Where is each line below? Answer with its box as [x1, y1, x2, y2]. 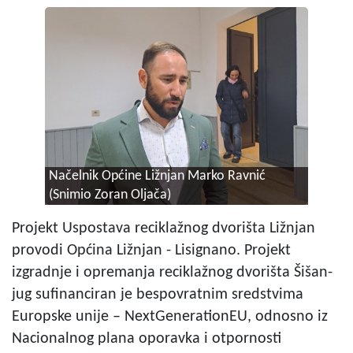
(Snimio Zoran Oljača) [48, 188, 171, 203]
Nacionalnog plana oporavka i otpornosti [12, 331, 281, 347]
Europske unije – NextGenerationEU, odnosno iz [12, 309, 328, 325]
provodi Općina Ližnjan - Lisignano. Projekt [12, 243, 291, 259]
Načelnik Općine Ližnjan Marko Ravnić [48, 169, 266, 184]
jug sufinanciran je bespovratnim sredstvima [12, 287, 303, 303]
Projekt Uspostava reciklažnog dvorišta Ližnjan [12, 221, 315, 237]
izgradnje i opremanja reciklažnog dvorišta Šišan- [12, 265, 333, 281]
